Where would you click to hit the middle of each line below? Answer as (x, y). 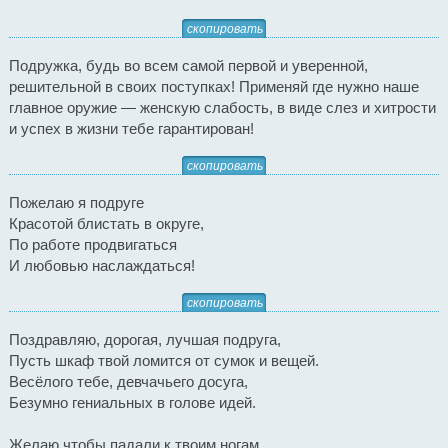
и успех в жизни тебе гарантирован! (131, 128)
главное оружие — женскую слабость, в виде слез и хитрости (222, 107)
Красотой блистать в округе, (106, 223)
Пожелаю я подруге (76, 202)
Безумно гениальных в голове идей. (132, 402)
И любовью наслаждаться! (101, 265)
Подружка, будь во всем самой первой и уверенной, (188, 65)
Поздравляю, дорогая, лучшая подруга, (144, 339)
